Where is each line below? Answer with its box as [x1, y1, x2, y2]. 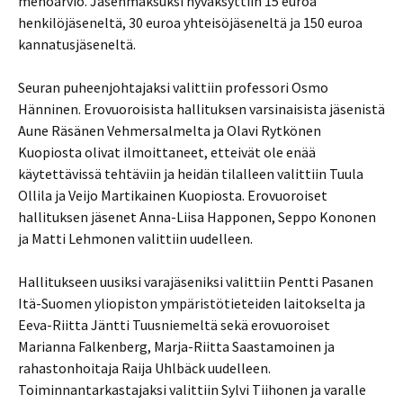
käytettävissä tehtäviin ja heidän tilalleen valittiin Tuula [18, 165, 363, 183]
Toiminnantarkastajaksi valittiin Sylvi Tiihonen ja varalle [18, 381, 366, 399]
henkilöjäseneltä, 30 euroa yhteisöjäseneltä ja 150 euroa [18, 13, 363, 31]
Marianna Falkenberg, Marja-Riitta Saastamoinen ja [18, 337, 335, 355]
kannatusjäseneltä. [18, 35, 136, 53]
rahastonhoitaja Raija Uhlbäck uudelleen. [18, 359, 271, 377]
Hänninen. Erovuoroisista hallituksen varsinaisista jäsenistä [18, 100, 385, 118]
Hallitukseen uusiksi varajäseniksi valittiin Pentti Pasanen [18, 273, 373, 291]
